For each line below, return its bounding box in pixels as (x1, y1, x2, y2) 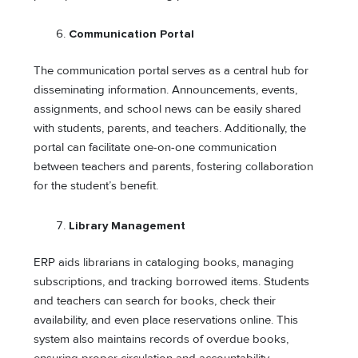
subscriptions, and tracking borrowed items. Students (34, 274, 310, 288)
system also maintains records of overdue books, (34, 332, 289, 346)
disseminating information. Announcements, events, (34, 83, 298, 97)
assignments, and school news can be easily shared (34, 102, 302, 117)
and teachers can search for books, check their (34, 293, 276, 308)
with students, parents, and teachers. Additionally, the (34, 121, 307, 136)
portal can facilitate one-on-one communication (34, 141, 277, 155)
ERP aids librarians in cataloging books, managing (34, 255, 295, 269)
